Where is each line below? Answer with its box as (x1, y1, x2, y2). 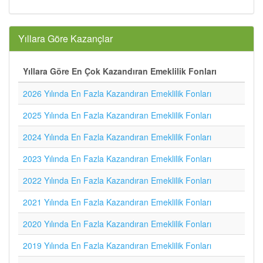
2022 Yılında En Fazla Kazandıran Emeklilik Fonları (23, 174, 211, 186)
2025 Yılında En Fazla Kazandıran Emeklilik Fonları (23, 109, 211, 121)
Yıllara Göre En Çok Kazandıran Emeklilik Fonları (23, 65, 217, 77)
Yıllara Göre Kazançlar (18, 32, 113, 45)
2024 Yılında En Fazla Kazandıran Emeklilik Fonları (23, 131, 211, 143)
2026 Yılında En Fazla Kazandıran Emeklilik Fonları (23, 87, 211, 99)
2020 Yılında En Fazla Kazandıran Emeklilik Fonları (23, 218, 211, 230)
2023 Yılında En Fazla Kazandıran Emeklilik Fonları (23, 153, 211, 164)
